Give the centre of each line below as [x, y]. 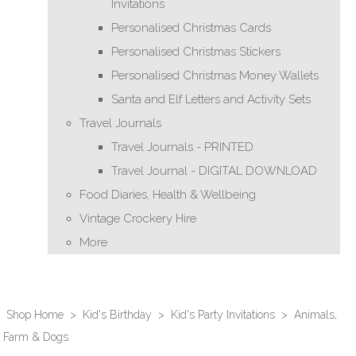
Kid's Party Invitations [223, 315]
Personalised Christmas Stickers [196, 52]
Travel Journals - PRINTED [182, 147]
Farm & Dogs [36, 337]
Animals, [315, 315]
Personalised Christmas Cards [191, 28]
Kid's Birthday [117, 315]
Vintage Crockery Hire [138, 219]
